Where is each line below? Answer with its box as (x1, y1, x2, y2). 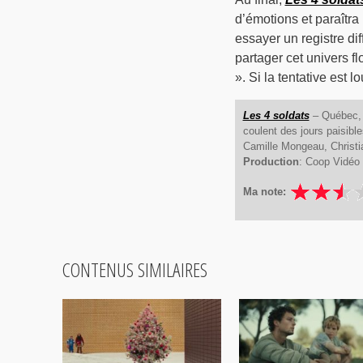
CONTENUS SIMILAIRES (62, 256, 207, 284)
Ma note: (242, 186, 286, 199)
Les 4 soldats (242, 109, 310, 122)
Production (242, 156, 299, 169)
